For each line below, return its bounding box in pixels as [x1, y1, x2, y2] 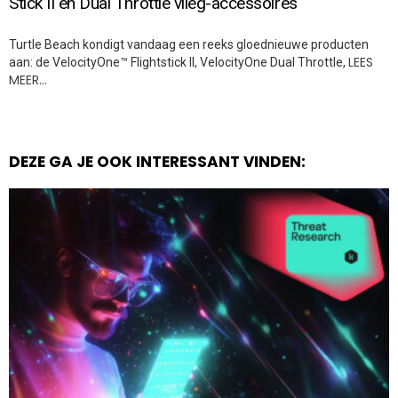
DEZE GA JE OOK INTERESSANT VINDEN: [9, 150, 306, 172]
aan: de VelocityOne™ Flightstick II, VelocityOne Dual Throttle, [9, 54, 348, 69]
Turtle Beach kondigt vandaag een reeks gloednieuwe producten [9, 36, 369, 52]
